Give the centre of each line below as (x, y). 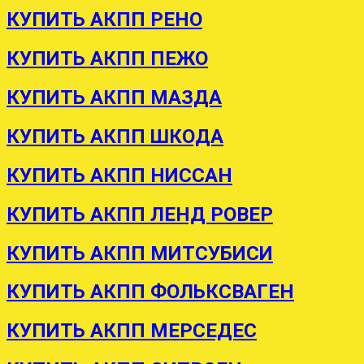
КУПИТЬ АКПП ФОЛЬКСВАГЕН (150, 292)
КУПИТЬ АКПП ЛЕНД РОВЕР (140, 214)
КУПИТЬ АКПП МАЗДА (114, 97)
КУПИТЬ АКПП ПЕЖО (107, 58)
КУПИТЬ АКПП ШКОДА (115, 136)
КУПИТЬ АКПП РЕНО (104, 20)
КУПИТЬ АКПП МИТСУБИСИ (140, 253)
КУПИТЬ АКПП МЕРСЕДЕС (132, 331)
